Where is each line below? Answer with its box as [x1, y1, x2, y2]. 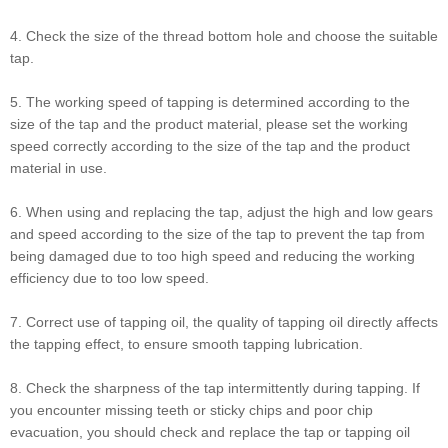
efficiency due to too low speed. [10, 270, 209, 287]
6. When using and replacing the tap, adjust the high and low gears [10, 204, 433, 221]
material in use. [10, 160, 107, 177]
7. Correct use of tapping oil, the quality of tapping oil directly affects [10, 314, 438, 331]
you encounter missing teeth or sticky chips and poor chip [10, 402, 373, 419]
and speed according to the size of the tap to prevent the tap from [10, 226, 425, 243]
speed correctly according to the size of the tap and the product [10, 138, 410, 155]
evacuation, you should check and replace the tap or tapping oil [10, 424, 410, 441]
